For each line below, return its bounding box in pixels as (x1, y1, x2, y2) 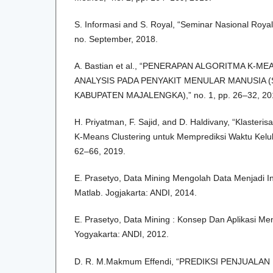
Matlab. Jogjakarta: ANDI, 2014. (74, 188, 197, 198)
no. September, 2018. (74, 34, 158, 44)
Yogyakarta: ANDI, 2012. (74, 229, 169, 239)
